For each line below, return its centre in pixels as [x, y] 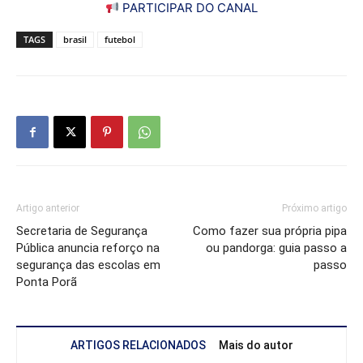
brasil [75, 40]
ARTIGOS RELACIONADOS [138, 346]
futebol [120, 40]
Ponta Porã [47, 282]
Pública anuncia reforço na [88, 248]
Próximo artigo [314, 209]
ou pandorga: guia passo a [276, 248]
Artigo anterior [48, 209]
